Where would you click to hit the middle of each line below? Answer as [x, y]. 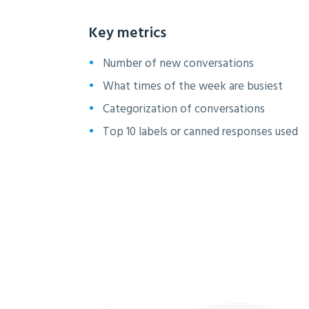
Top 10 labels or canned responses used [200, 132]
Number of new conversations [178, 64]
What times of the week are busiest [193, 87]
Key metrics [128, 33]
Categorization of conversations [184, 109]
